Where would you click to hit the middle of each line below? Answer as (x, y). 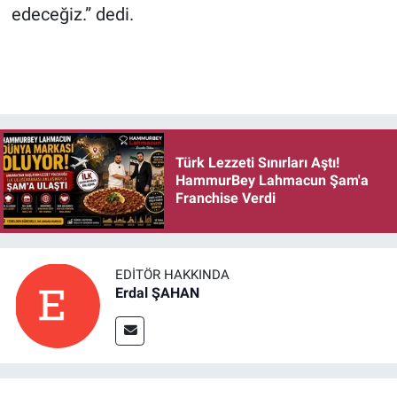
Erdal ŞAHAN (157, 293)
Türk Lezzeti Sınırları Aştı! (257, 163)
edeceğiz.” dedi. (72, 14)
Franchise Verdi (225, 198)
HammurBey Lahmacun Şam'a (272, 181)
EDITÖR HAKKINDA (172, 275)
